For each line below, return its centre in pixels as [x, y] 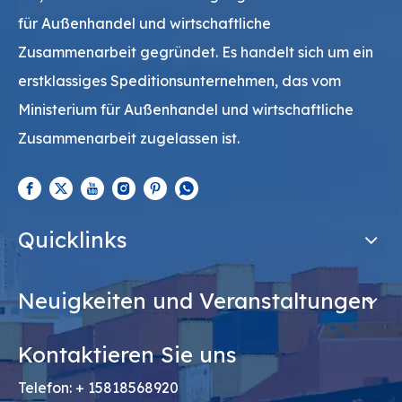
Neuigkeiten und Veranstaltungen [196, 300]
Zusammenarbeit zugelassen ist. [131, 138]
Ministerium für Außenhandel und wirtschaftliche [186, 109]
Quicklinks [73, 239]
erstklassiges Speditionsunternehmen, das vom [179, 80]
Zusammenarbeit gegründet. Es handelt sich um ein [196, 52]
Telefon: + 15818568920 [98, 387]
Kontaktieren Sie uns [127, 354]
